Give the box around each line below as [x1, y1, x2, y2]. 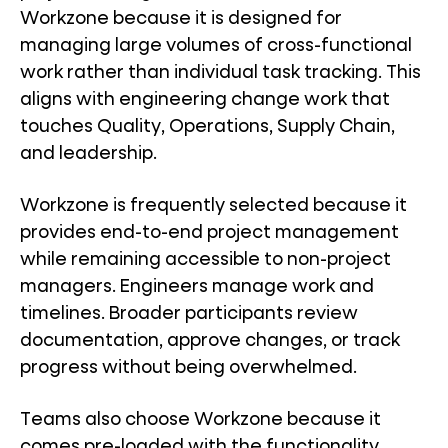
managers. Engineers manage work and [20, 278, 374, 296]
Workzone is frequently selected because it [20, 197, 407, 215]
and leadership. [20, 145, 157, 163]
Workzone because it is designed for [20, 10, 342, 28]
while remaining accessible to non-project [20, 251, 391, 269]
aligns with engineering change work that [20, 91, 390, 109]
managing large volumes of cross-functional [20, 37, 412, 55]
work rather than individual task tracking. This [20, 64, 421, 82]
